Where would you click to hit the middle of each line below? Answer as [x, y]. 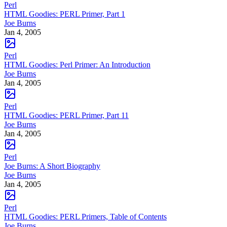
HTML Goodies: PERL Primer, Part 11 [66, 115]
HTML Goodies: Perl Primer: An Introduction [77, 64]
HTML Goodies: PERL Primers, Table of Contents [85, 216]
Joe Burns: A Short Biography [52, 166]
